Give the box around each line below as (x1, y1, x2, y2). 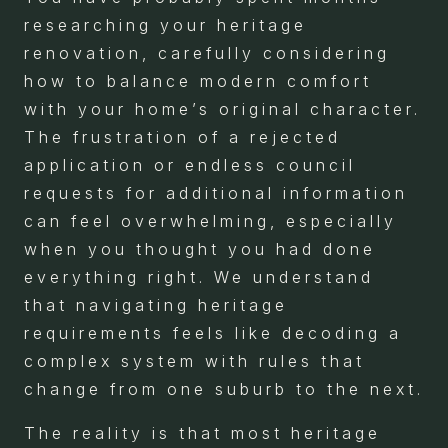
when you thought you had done (24, 238, 376, 259)
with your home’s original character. (24, 98, 421, 119)
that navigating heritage (24, 294, 288, 315)
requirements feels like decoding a (24, 322, 402, 343)
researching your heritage (24, 14, 307, 35)
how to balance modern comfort (24, 70, 372, 91)
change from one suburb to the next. (24, 378, 424, 399)
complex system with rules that (24, 350, 365, 371)
